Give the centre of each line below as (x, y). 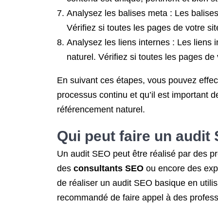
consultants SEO (109, 168)
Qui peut (88, 136)
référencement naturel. (101, 109)
